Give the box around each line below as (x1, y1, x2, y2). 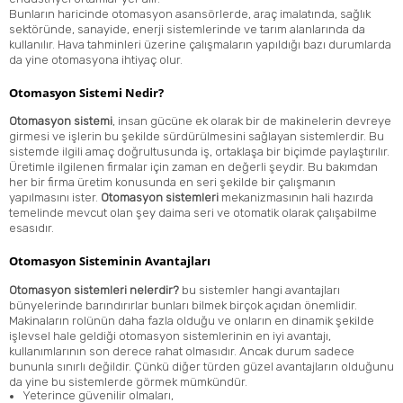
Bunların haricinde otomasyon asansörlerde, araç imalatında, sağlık (9, 6, 371, 21)
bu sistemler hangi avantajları (179, 282, 340, 297)
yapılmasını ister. (9, 191, 101, 205)
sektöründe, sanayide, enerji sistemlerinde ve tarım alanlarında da (9, 22, 365, 36)
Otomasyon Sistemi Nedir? (9, 85, 164, 102)
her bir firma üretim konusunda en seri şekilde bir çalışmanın (9, 175, 336, 190)
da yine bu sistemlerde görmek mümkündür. (9, 374, 247, 389)
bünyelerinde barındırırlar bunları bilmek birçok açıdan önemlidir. (9, 298, 357, 312)
